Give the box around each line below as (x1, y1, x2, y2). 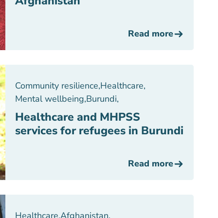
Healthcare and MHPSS (15, 109, 140, 125)
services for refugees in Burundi (15, 123, 183, 138)
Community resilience (15, 80, 98, 91)
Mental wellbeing (15, 93, 84, 105)
